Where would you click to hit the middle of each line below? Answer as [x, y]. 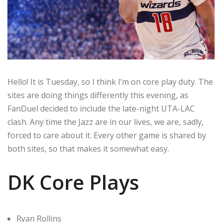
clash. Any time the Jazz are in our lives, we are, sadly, [106, 122]
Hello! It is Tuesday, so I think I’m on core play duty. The [110, 82]
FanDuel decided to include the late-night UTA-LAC [101, 109]
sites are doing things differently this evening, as [98, 95]
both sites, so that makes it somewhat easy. [88, 149]
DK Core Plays [73, 182]
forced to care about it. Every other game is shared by [107, 136]
